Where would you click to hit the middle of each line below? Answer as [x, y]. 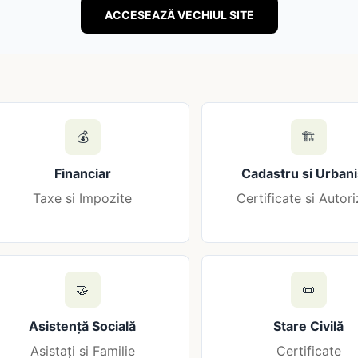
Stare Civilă [309, 326]
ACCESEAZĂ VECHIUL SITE [179, 14]
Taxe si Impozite [83, 198]
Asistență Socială [83, 326]
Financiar [82, 173]
